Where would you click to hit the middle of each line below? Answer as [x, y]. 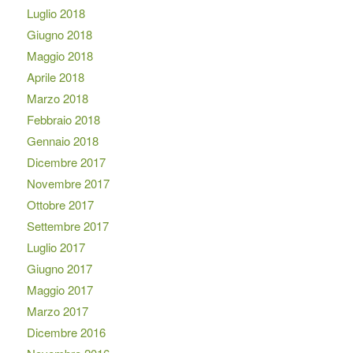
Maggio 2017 [59, 289]
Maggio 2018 [59, 55]
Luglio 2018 [56, 13]
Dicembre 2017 [66, 162]
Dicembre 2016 [66, 332]
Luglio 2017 [56, 247]
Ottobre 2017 [60, 204]
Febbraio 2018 [63, 119]
